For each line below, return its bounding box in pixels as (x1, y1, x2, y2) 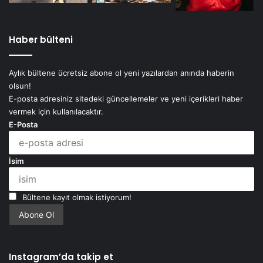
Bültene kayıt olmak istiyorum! (20, 193, 131, 203)
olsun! (9, 81, 31, 91)
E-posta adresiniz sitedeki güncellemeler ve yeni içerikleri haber (9, 94, 243, 104)
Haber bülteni (9, 33, 73, 46)
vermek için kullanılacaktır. (9, 107, 103, 117)
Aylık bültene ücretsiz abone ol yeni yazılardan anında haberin (9, 68, 234, 78)
